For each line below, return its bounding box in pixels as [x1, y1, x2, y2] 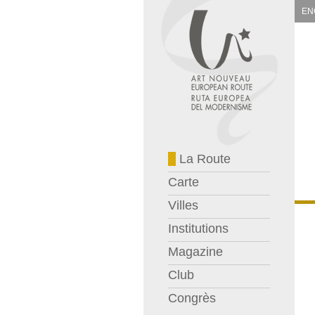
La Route [175, 152, 231, 166]
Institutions [167, 221, 229, 236]
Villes [167, 198, 198, 212]
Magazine [167, 245, 223, 259]
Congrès [167, 291, 216, 305]
